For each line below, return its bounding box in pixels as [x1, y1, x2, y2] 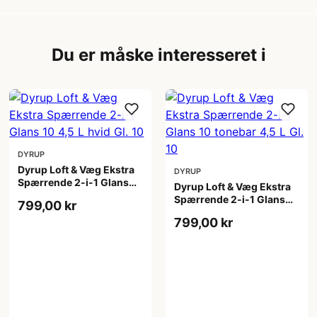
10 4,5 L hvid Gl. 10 [18, 188, 109, 201]
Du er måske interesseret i [51, 44, 266, 65]
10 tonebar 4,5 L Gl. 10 [173, 205, 282, 218]
